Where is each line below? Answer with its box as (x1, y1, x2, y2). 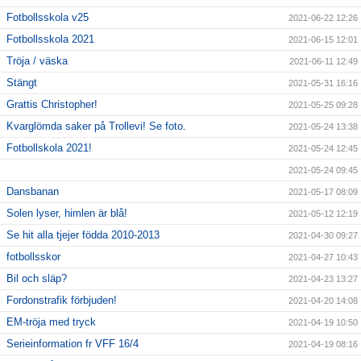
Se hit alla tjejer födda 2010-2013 (6, 229, 160, 242)
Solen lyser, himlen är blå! (6, 207, 127, 220)
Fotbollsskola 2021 (6, 33, 94, 46)
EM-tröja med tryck (6, 316, 96, 329)
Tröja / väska (6, 55, 68, 68)
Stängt (6, 77, 37, 89)
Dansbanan (6, 185, 59, 198)
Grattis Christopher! (6, 98, 98, 111)
